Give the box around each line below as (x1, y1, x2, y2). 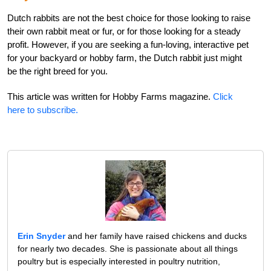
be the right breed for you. (7, 65, 108, 76)
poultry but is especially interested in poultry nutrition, (18, 256, 220, 266)
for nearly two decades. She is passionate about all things (18, 243, 238, 253)
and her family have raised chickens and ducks (65, 230, 247, 241)
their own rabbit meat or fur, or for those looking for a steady (7, 25, 241, 36)
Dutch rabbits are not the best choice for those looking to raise (7, 12, 250, 23)
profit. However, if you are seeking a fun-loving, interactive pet (7, 39, 249, 50)
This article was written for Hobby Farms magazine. (7, 91, 213, 102)
